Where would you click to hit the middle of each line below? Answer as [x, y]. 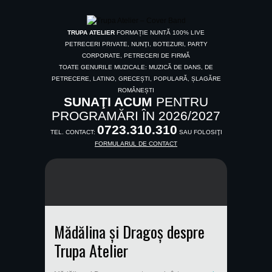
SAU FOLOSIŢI [199, 132]
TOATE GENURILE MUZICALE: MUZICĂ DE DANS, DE [136, 67]
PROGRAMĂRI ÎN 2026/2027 [136, 116]
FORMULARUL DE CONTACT [136, 144]
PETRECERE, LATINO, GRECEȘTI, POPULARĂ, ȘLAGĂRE [136, 79]
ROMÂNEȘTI [136, 90]
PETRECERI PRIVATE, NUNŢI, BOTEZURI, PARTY [136, 44]
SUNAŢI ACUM [108, 102]
